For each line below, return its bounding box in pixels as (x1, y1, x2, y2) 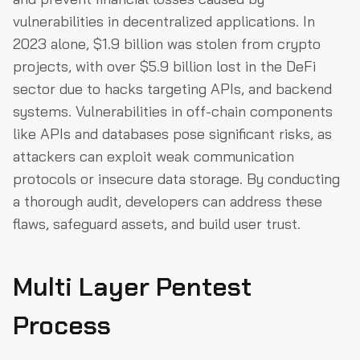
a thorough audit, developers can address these (13, 192, 322, 211)
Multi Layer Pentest (13, 270, 252, 304)
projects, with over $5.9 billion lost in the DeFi (13, 57, 316, 76)
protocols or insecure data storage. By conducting (13, 170, 340, 188)
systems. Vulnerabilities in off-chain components (13, 102, 333, 121)
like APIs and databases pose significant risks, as (13, 125, 332, 143)
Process (13, 309, 111, 342)
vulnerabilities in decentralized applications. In (13, 12, 315, 31)
